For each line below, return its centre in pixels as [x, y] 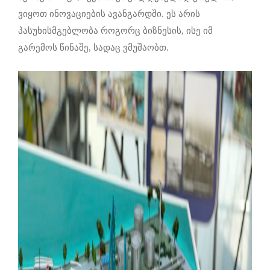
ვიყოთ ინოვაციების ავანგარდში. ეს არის [109, 14]
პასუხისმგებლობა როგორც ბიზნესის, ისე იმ [115, 31]
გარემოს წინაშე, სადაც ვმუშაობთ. [93, 48]
